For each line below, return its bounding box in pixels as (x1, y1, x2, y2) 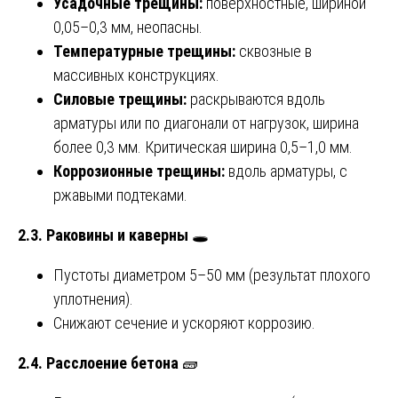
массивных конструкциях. (53, 65, 219, 84)
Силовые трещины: (53, 89, 187, 108)
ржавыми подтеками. (53, 185, 187, 204)
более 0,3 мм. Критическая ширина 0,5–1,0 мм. (53, 137, 353, 156)
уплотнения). (53, 289, 133, 308)
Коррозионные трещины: (53, 161, 225, 180)
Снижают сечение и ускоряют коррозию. (53, 313, 315, 332)
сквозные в (235, 41, 312, 60)
